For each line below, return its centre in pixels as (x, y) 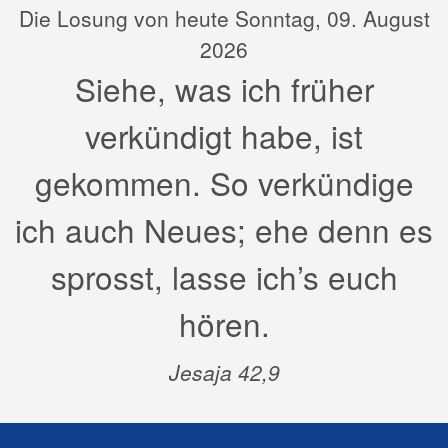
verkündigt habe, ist (224, 136)
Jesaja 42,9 (224, 372)
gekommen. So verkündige (224, 183)
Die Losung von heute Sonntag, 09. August (224, 18)
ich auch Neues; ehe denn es (224, 230)
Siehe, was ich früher (224, 89)
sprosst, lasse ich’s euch (224, 277)
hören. (224, 324)
